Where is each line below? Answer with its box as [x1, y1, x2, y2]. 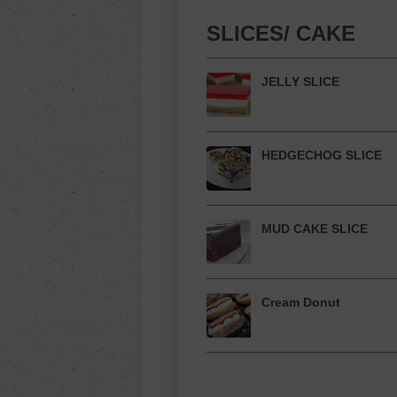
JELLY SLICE [261, 74, 339, 89]
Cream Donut [261, 295, 340, 309]
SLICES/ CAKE [206, 21, 355, 45]
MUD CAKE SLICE [261, 222, 368, 236]
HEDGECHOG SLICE [261, 148, 382, 162]
